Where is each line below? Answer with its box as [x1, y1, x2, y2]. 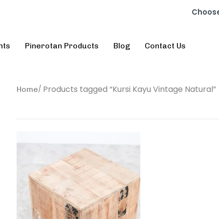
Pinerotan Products [25, 41, 99, 51]
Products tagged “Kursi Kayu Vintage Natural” [43, 84, 216, 95]
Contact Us [145, 41, 186, 51]
